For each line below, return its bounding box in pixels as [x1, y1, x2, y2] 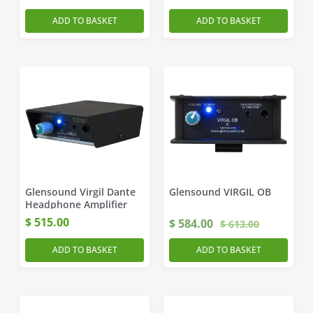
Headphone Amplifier [25, 198, 127, 211]
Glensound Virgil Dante [25, 185, 136, 198]
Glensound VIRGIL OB [169, 185, 271, 198]
